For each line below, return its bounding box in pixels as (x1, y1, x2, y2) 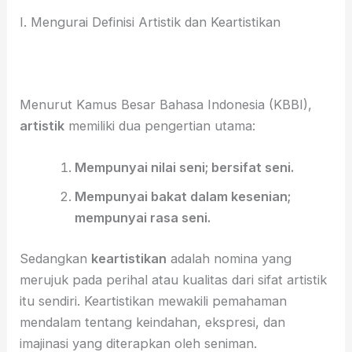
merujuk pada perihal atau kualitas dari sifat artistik (20, 271, 328, 288)
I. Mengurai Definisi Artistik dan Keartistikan (20, 14, 281, 31)
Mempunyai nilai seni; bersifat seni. (74, 159, 294, 176)
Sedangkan (20, 250, 92, 266)
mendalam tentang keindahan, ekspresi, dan (20, 313, 286, 330)
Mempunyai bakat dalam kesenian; (74, 189, 291, 205)
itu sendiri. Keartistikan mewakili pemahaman (20, 292, 288, 309)
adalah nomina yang (167, 250, 292, 266)
